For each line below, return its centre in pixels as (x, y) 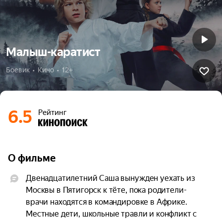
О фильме (32, 158)
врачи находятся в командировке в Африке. (107, 202)
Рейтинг (53, 112)
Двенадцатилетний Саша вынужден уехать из (111, 178)
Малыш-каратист (53, 52)
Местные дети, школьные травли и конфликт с (111, 214)
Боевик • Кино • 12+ (39, 70)
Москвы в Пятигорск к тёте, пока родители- (106, 190)
